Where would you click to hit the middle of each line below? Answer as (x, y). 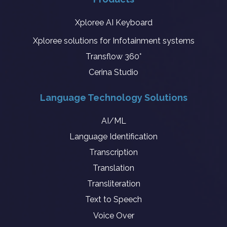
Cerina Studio (113, 72)
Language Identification (113, 137)
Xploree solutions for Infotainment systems (113, 41)
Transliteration (113, 184)
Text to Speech (113, 199)
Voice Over (113, 216)
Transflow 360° (113, 56)
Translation (113, 168)
